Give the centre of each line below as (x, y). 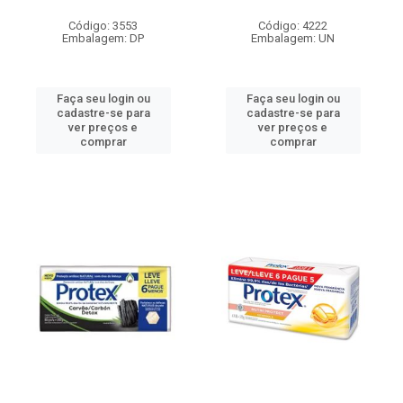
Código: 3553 (103, 26)
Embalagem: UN (293, 38)
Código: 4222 (293, 26)
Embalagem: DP (103, 38)
